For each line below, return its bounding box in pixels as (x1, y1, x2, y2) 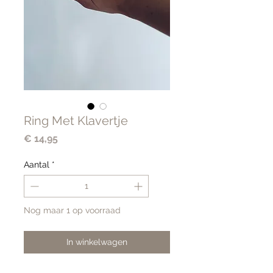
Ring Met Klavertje (24, 113, 128, 128)
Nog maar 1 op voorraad (24, 205, 121, 215)
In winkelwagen (66, 236, 127, 247)
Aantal (24, 159, 49, 169)
